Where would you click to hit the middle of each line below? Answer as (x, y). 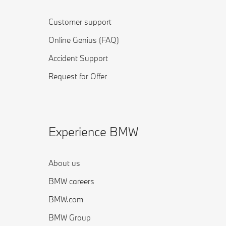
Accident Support (78, 58)
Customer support (80, 22)
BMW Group (70, 217)
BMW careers (71, 181)
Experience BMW (94, 131)
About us (64, 163)
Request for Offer (78, 76)
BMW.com (66, 199)
